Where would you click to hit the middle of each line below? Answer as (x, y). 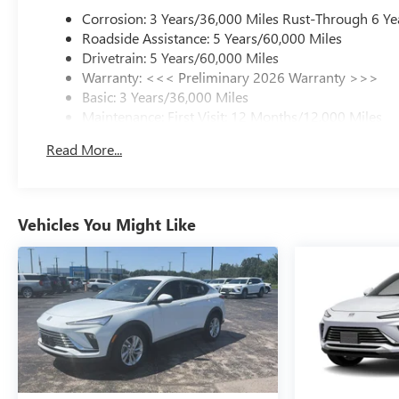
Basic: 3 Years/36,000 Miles (166, 97)
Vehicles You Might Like (107, 225)
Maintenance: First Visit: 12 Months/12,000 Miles (232, 116)
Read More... (85, 150)
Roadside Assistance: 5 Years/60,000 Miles (212, 38)
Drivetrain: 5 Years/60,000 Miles (181, 57)
